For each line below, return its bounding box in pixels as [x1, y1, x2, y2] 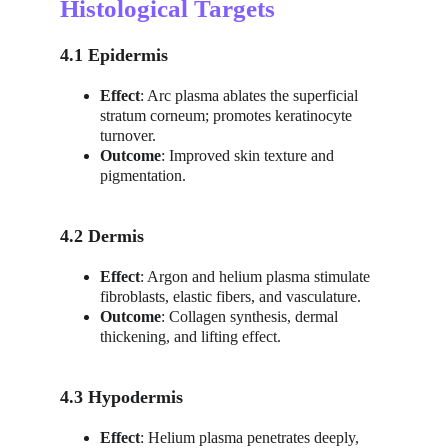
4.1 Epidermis [60, 45, 168, 65]
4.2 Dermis [60, 226, 144, 246]
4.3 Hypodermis [60, 387, 183, 407]
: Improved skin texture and [161, 147, 338, 164]
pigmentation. [100, 167, 186, 184]
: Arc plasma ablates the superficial [140, 87, 362, 104]
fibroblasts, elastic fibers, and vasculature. [100, 288, 361, 305]
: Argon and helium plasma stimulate [140, 268, 374, 285]
